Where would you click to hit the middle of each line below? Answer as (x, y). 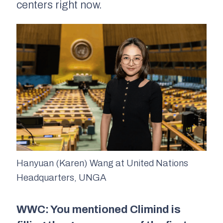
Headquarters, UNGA (61, 177)
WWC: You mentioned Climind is (99, 209)
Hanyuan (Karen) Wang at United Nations (102, 163)
